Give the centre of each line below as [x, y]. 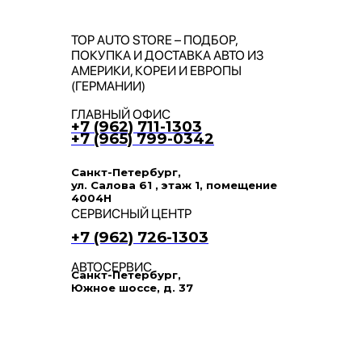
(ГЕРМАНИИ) [108, 86]
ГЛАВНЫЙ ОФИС [121, 114]
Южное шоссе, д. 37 [132, 288]
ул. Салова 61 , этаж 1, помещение [174, 185]
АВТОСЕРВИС [112, 267]
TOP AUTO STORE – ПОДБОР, [154, 40]
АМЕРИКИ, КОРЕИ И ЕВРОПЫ [156, 70]
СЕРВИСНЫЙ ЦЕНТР [131, 213]
